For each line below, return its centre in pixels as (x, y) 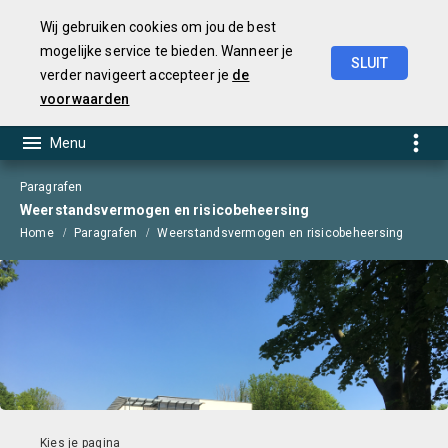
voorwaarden (85, 99)
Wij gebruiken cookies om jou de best (158, 27)
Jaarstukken (345, 92)
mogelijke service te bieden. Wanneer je (167, 51)
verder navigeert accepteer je (136, 75)
